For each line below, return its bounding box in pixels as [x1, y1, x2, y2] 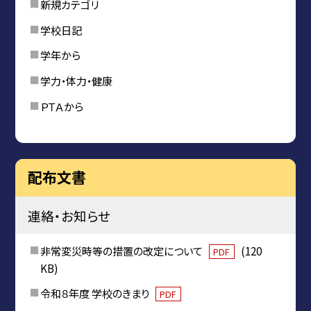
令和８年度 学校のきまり [40, 285, 151, 301]
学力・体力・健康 [40, 72, 112, 88]
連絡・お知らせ [27, 205, 110, 225]
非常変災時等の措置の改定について [40, 242, 205, 258]
